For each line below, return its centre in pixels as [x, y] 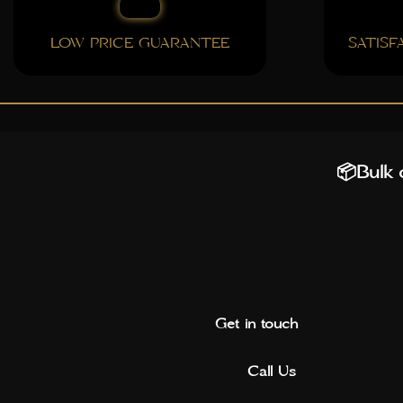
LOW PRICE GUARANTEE [139, 44]
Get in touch [256, 323]
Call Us [272, 371]
